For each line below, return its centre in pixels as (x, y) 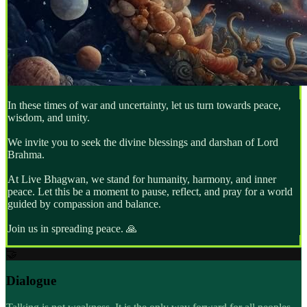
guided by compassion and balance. (84, 204)
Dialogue (31, 281)
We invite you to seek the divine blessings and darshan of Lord (143, 142)
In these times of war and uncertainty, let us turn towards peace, (144, 105)
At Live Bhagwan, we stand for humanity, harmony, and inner (142, 179)
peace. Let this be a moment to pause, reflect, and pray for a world (150, 191)
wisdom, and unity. (48, 117)
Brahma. (26, 154)
